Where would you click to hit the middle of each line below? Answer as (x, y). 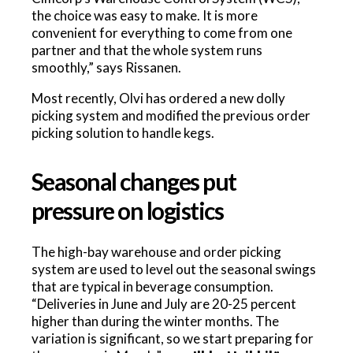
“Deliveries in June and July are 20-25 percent (163, 303)
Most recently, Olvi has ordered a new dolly (158, 98)
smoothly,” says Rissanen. (106, 67)
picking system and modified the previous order (171, 115)
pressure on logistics (127, 210)
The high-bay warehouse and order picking (156, 251)
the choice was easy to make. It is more (144, 15)
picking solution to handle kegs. (123, 133)
